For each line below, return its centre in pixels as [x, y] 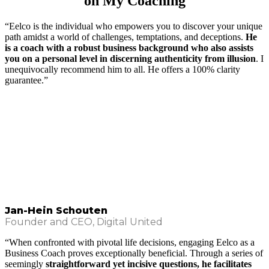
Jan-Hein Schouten [56, 210]
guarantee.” [26, 80]
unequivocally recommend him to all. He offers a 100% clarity [122, 69]
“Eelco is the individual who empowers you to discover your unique [134, 26]
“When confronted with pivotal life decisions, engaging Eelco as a [130, 242]
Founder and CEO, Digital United [84, 222]
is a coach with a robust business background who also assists [129, 47]
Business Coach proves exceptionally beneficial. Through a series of [134, 253]
